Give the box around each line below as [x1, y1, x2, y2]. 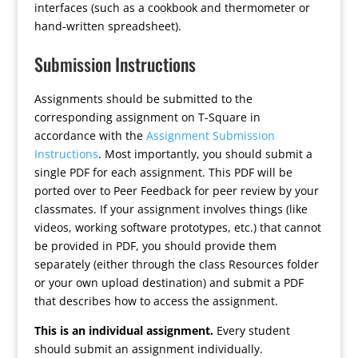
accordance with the [34, 128, 146, 143]
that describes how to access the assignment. [34, 293, 278, 308]
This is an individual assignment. [34, 323, 213, 338]
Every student [213, 323, 290, 338]
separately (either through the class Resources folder [34, 257, 319, 272]
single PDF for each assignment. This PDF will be [34, 165, 292, 180]
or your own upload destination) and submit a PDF [34, 275, 304, 290]
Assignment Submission [145, 128, 275, 143]
